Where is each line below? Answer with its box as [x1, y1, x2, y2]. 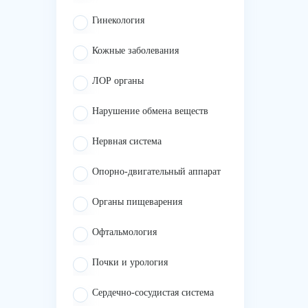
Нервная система [92, 136, 162, 146]
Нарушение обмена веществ [92, 106, 208, 116]
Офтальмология [92, 227, 157, 237]
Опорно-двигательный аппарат [92, 166, 221, 177]
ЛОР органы [92, 76, 144, 86]
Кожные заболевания [92, 45, 179, 56]
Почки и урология [92, 257, 168, 267]
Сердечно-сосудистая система [92, 287, 214, 298]
